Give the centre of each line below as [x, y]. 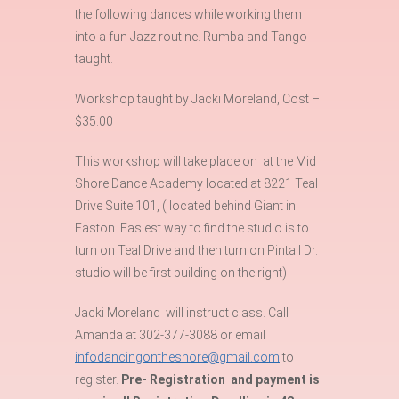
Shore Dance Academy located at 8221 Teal [196, 183]
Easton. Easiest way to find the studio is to [192, 228]
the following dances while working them [188, 14]
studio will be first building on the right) [181, 273]
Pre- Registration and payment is [220, 379]
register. [98, 379]
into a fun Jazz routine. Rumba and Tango [191, 37]
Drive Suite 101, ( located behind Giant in [185, 206]
